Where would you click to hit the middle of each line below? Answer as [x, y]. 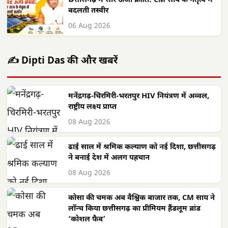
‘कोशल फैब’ [87, 219]
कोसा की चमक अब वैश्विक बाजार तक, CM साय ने [141, 198]
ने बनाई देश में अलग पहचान [109, 158]
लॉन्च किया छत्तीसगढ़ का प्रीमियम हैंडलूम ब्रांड [134, 209]
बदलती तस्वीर [88, 11]
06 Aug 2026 [89, 26]
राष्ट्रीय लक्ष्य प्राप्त [92, 107]
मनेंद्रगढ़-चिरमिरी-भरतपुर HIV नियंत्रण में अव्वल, [139, 96]
